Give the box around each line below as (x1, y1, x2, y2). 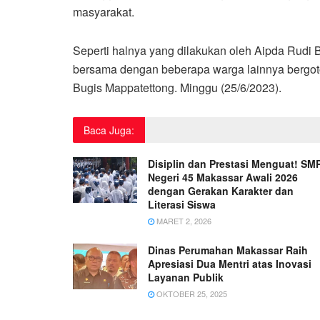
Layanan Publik (148, 269, 224, 284)
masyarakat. (73, 3, 134, 20)
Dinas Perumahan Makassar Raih (148, 242, 308, 257)
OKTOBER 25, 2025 (154, 287, 227, 299)
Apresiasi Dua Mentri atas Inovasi (148, 256, 311, 271)
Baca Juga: (84, 122, 134, 137)
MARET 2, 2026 (154, 214, 211, 226)
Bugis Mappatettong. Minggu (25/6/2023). (73, 79, 281, 96)
